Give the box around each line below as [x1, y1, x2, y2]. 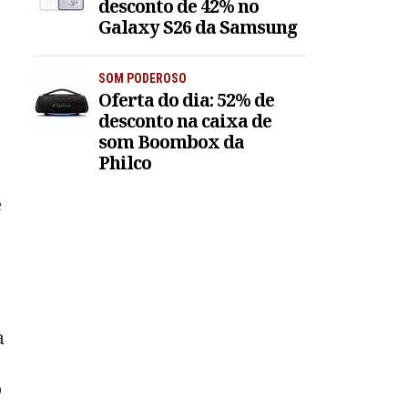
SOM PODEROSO [98, 70, 187, 86]
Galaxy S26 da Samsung [98, 14, 297, 39]
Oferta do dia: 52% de [98, 87, 274, 113]
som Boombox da [98, 129, 244, 155]
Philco [98, 150, 151, 176]
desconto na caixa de [98, 108, 271, 134]
